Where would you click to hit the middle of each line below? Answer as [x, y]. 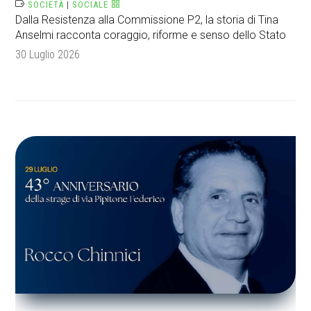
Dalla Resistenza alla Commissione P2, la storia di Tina [147, 20]
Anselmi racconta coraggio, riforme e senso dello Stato [151, 35]
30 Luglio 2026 [48, 55]
